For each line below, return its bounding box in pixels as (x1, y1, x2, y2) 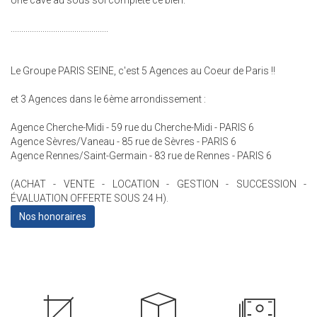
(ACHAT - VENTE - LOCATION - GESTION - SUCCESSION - (11, 178, 306, 190)
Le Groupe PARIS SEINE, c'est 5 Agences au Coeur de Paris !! (11, 65, 275, 76)
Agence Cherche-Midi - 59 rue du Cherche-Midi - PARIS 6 (11, 122, 254, 133)
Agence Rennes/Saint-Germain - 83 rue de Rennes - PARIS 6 (11, 150, 272, 161)
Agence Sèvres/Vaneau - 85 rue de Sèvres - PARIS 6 (11, 136, 236, 147)
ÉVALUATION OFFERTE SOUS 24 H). (11, 192, 168, 204)
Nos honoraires (19, 211, 86, 222)
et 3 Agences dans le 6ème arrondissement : (11, 93, 206, 105)
